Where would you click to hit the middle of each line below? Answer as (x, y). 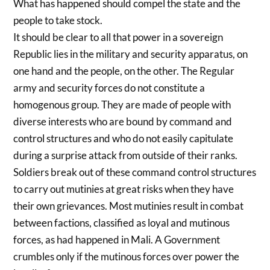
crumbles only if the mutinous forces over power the (127, 256)
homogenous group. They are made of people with (122, 104)
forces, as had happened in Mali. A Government (117, 239)
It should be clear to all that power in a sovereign (118, 37)
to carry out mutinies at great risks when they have (124, 189)
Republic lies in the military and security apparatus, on (131, 54)
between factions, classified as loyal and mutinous (122, 222)
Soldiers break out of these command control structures (135, 172)
